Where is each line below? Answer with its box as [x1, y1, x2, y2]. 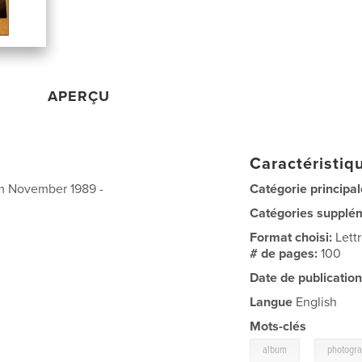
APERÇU [48, 86, 111, 105]
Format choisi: [250, 229, 336, 246]
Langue [250, 293, 293, 310]
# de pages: [250, 245, 322, 262]
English [293, 293, 338, 310]
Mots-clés [250, 318, 307, 335]
